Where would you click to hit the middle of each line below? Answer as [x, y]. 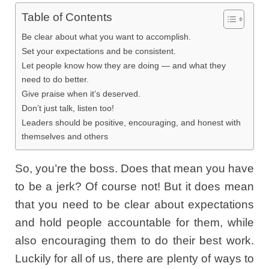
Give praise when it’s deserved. [81, 93]
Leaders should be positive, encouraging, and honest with [131, 122]
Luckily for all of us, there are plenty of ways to [134, 258]
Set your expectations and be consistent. [99, 51]
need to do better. [55, 79]
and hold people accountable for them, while [134, 222]
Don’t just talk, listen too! [68, 108]
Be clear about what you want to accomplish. [106, 36]
